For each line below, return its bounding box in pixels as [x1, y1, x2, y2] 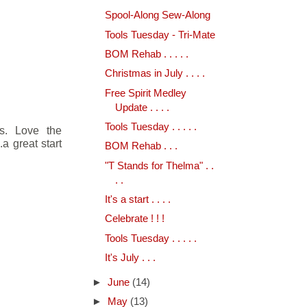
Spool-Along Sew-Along [104, 10, 210, 21]
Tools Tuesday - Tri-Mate [104, 29, 215, 40]
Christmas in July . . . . [104, 68, 205, 79]
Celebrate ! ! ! [104, 213, 164, 225]
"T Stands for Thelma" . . [104, 160, 214, 171]
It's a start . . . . [104, 193, 171, 205]
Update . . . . [114, 101, 169, 113]
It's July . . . [104, 251, 156, 263]
